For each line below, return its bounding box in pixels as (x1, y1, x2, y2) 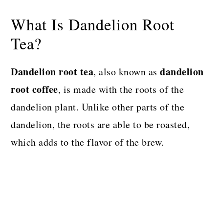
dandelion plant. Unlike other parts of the (11, 100, 185, 113)
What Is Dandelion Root (11, 13, 175, 35)
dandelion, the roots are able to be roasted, (11, 117, 190, 131)
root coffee (11, 82, 58, 96)
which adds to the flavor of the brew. (11, 135, 164, 149)
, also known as (93, 65, 160, 78)
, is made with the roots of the (58, 82, 184, 96)
